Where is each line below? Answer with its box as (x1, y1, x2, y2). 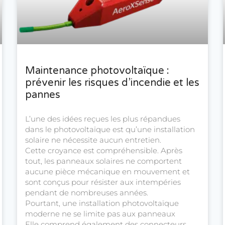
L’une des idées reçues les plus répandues (25, 114, 180, 124)
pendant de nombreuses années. (25, 188, 148, 198)
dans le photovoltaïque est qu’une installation (25, 125, 195, 135)
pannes (25, 89, 60, 101)
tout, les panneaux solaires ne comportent (25, 156, 182, 166)
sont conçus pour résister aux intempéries (25, 177, 181, 187)
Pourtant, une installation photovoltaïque (25, 198, 179, 208)
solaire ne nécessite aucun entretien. (25, 135, 161, 145)
